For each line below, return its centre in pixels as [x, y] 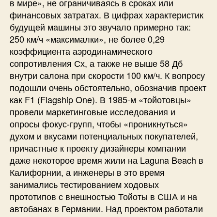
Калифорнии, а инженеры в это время [87, 172]
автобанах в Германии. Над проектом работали [106, 208]
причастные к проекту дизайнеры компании [98, 148]
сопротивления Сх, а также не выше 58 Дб [96, 63]
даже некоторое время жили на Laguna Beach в [107, 160]
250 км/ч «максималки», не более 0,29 [87, 39]
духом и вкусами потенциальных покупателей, [104, 136]
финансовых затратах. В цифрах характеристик [107, 15]
